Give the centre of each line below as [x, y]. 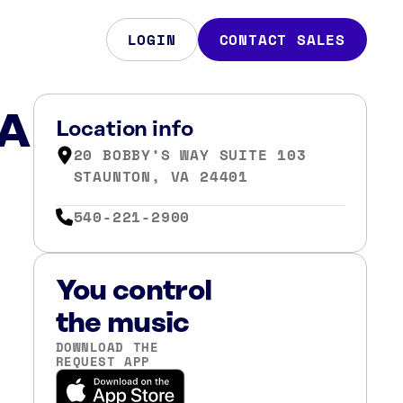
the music [122, 323]
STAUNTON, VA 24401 [161, 176]
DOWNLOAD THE [107, 346]
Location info [124, 130]
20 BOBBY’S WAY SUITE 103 [190, 155]
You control [134, 291]
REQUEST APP [103, 361]
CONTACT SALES [282, 40]
